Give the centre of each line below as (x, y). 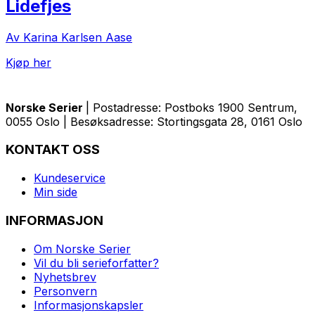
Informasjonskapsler (89, 305)
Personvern (65, 291)
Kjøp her (28, 62)
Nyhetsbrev (65, 277)
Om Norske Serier (82, 249)
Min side (56, 192)
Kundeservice (70, 178)
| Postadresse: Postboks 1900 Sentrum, (192, 107)
